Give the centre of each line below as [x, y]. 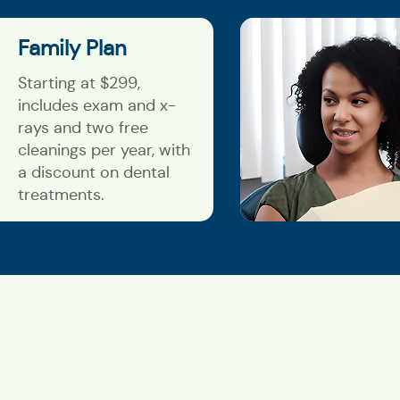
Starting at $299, [79, 83]
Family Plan [72, 48]
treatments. [61, 194]
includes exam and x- [97, 105]
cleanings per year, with [104, 150]
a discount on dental [94, 172]
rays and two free [83, 127]
